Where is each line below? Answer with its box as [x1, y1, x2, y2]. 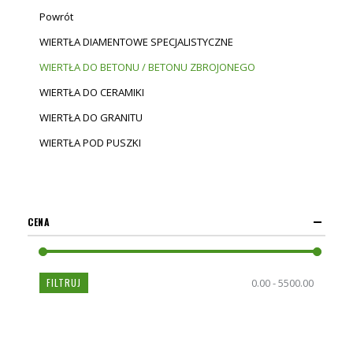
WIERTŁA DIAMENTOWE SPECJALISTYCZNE [39, 35, 233, 50]
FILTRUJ [46, 276, 81, 290]
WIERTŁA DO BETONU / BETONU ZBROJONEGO [39, 60, 255, 75]
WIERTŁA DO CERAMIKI [39, 85, 144, 100]
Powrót [39, 9, 73, 24]
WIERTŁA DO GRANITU [39, 110, 143, 125]
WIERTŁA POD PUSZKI [39, 136, 141, 150]
